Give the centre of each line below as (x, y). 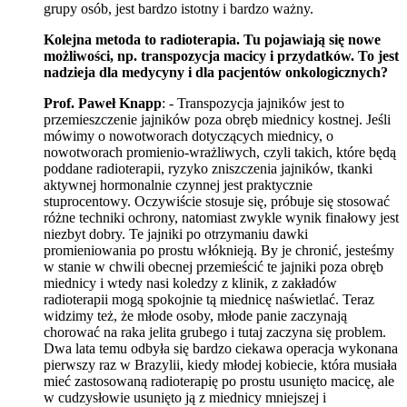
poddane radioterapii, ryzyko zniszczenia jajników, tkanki (208, 168)
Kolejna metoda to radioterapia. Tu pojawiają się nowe (212, 39)
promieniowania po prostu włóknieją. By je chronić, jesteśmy (219, 250)
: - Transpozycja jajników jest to (253, 103)
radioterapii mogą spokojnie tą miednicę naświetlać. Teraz (209, 299)
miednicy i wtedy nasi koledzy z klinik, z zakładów (190, 283)
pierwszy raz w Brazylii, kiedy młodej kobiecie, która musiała (220, 364)
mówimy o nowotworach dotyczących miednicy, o (189, 135)
